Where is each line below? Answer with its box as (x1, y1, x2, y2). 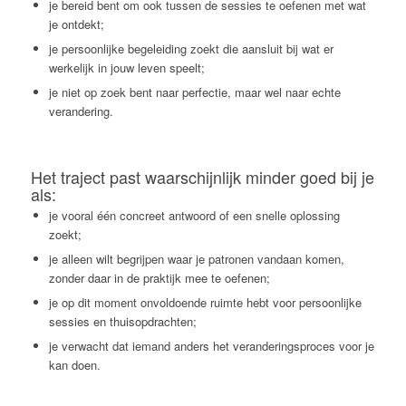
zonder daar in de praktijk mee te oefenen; (48, 268, 270, 286)
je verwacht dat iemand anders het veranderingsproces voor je (48, 336, 374, 354)
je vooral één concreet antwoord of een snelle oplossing (48, 206, 340, 224)
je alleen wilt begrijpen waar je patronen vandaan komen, (48, 249, 344, 267)
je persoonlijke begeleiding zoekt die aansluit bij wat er (48, 39, 333, 57)
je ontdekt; (48, 14, 104, 33)
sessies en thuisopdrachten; (48, 312, 197, 330)
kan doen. (48, 355, 101, 373)
